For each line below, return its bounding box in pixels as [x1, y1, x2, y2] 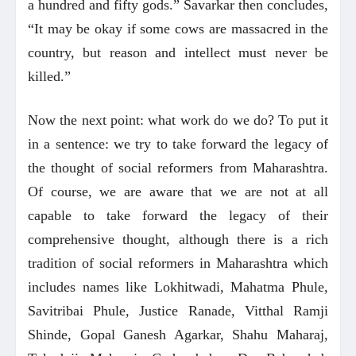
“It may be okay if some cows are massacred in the [28, 20, 328, 37]
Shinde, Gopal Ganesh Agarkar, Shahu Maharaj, [28, 326, 328, 342]
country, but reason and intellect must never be [28, 44, 328, 60]
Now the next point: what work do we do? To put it [28, 111, 328, 128]
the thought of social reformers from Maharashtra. [28, 159, 328, 176]
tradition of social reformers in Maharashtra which [28, 254, 328, 271]
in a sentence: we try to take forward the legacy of [28, 135, 328, 152]
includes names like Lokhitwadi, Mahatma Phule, [28, 278, 328, 295]
